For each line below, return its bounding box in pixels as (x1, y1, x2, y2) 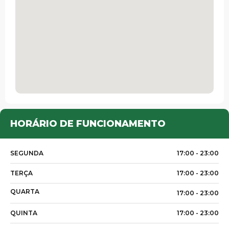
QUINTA (10, 209, 37, 217)
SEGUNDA (10, 149, 43, 157)
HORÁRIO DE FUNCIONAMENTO (10, 118, 166, 130)
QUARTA (10, 188, 39, 196)
